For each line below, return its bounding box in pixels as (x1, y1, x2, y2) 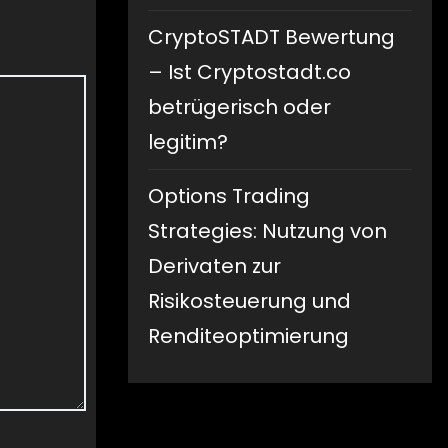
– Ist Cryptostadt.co (148, 58, 351, 87)
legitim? (148, 128, 228, 157)
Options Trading (148, 182, 310, 211)
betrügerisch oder (148, 93, 331, 122)
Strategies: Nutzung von (148, 217, 387, 246)
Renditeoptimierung (148, 322, 349, 351)
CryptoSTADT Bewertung (148, 23, 395, 52)
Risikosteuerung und (148, 287, 351, 316)
